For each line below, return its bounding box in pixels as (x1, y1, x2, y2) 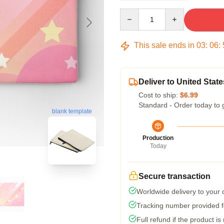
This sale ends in (132, 41, 196, 49)
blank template (52, 107, 92, 114)
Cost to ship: (138, 91, 180, 99)
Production (142, 134, 173, 141)
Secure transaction (138, 172, 210, 180)
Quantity (119, 9, 146, 17)
